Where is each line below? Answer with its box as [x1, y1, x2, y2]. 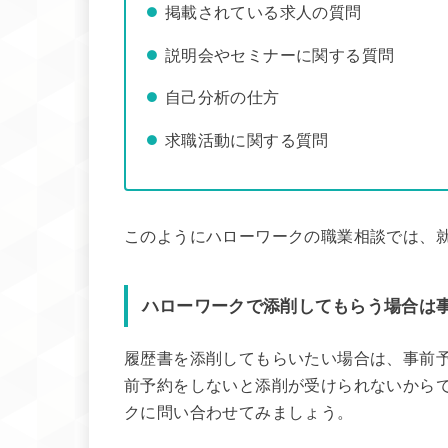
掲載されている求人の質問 [164, 2, 362, 21]
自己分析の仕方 [164, 88, 280, 107]
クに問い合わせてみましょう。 [124, 403, 354, 421]
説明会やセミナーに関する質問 [164, 45, 395, 64]
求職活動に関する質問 [164, 130, 329, 149]
